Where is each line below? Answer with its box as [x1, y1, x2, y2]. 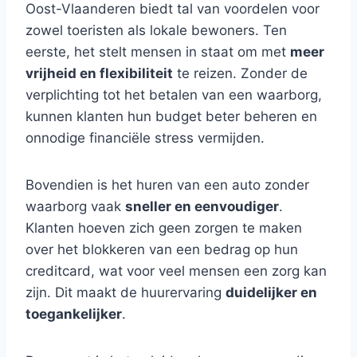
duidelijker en [226, 284, 317, 300]
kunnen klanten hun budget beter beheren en [25, 108, 317, 124]
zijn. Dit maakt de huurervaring [25, 284, 226, 300]
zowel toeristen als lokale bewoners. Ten [25, 22, 287, 38]
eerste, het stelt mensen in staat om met [25, 44, 290, 60]
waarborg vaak [25, 198, 125, 214]
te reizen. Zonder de [173, 65, 308, 81]
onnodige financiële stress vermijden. [25, 130, 265, 146]
